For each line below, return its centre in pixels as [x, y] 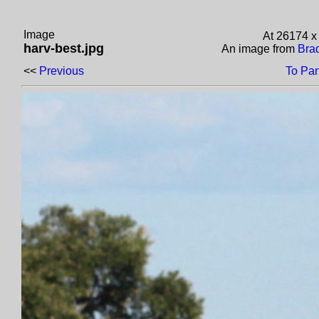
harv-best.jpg [64, 48]
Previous [62, 71]
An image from [259, 49]
